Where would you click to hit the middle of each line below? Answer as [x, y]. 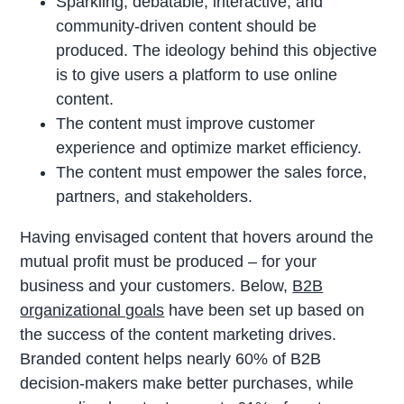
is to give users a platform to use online [197, 75]
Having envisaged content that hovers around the [197, 238]
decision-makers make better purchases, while [187, 384]
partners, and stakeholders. [155, 197]
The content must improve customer [186, 124]
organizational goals [92, 311]
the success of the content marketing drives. [179, 335]
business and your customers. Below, [156, 286]
